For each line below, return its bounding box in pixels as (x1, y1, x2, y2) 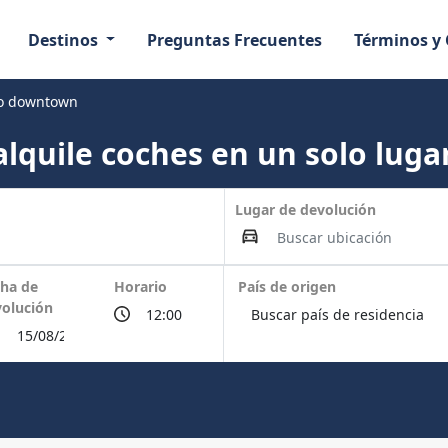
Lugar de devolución (234, 200, 376, 219)
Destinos (27, 28, 102, 51)
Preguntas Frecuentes (147, 28, 323, 51)
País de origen (237, 277, 336, 296)
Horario (113, 277, 167, 296)
